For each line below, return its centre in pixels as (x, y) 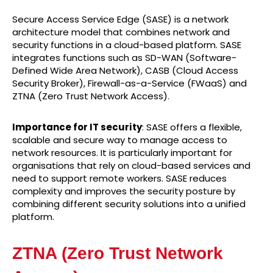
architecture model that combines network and (121, 32)
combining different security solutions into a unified (129, 204)
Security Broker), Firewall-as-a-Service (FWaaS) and (129, 83)
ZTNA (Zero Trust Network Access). (91, 96)
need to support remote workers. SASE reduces (119, 179)
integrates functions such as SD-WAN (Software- (124, 58)
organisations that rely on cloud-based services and (131, 166)
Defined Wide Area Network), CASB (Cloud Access (125, 71)
